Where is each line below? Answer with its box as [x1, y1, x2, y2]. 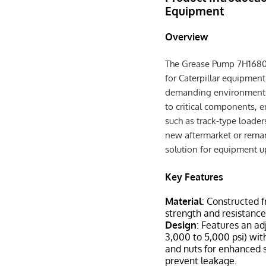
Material [165, 195, 202, 207]
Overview [165, 30, 208, 43]
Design [165, 218, 197, 231]
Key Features [165, 170, 224, 183]
